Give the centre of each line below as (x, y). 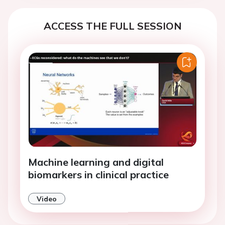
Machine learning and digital (96, 162)
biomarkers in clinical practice (98, 174)
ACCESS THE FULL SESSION (113, 26)
